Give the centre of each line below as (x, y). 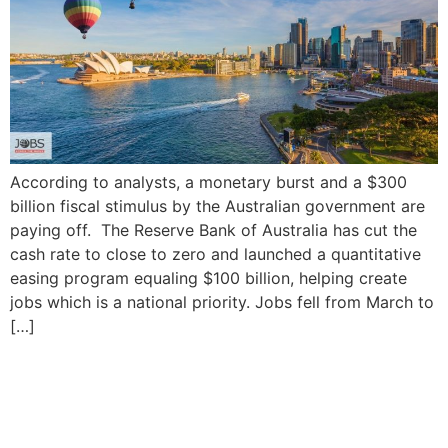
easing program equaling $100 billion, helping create (208, 278)
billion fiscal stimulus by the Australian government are (217, 206)
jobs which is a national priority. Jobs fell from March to (222, 302)
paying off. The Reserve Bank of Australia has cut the (213, 230)
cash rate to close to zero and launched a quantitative (215, 254)
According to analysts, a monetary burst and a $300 (208, 182)
